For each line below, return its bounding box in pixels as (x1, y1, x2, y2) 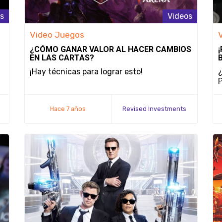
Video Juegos (30, 30, 84, 40)
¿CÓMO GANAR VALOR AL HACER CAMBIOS (30, 45, 191, 54)
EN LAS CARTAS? (30, 53, 94, 62)
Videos (167, 11, 192, 21)
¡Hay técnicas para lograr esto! (30, 67, 143, 76)
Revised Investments (122, 105, 186, 112)
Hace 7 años (50, 105, 86, 112)
